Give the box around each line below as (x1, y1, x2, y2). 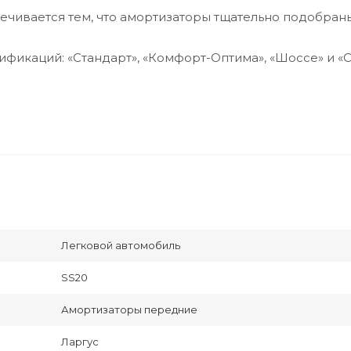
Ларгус (61, 335, 99, 349)
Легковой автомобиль (61, 239, 180, 252)
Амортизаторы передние (61, 303, 197, 317)
